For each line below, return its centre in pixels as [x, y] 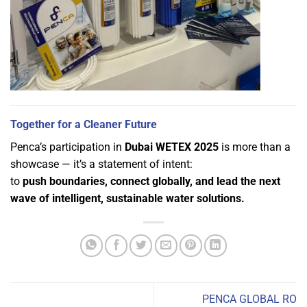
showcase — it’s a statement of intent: [101, 164]
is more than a [255, 147]
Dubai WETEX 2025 [172, 147]
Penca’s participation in [67, 147]
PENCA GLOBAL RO [249, 299]
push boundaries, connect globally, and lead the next [151, 181]
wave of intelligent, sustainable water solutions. [127, 198]
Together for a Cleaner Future [84, 124]
